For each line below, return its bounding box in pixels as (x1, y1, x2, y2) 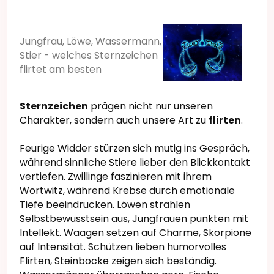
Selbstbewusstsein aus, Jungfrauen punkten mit (20, 211, 248, 226)
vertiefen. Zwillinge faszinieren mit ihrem (20, 169, 212, 183)
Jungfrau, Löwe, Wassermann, (20, 34, 161, 49)
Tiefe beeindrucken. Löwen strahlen (20, 197, 190, 212)
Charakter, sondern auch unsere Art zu (20, 113, 209, 127)
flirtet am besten (20, 62, 102, 77)
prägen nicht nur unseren (88, 98, 213, 113)
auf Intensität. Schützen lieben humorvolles (20, 239, 226, 254)
